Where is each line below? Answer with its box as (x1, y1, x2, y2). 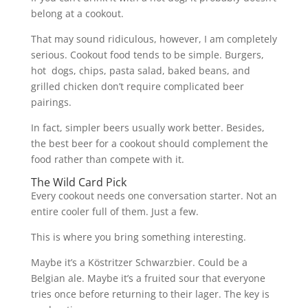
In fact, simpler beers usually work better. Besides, (30, 120, 265, 134)
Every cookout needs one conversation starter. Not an (30, 188, 277, 202)
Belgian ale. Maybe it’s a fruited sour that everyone (30, 271, 265, 285)
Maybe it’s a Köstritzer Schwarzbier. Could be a (30, 255, 247, 269)
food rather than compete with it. (30, 152, 184, 166)
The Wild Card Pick (30, 174, 126, 190)
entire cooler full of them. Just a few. (30, 204, 199, 218)
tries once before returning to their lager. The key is (30, 287, 269, 300)
